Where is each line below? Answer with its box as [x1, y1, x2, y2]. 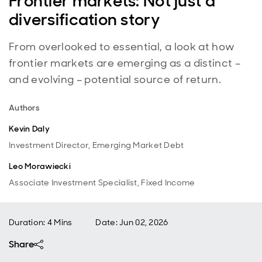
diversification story [9, 9, 160, 30]
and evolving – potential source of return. [9, 73, 222, 87]
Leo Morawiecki [9, 161, 71, 171]
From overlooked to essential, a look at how [9, 40, 235, 54]
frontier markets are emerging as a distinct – [9, 56, 241, 70]
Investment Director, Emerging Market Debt [9, 140, 184, 150]
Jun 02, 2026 [119, 217, 168, 227]
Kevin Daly [9, 123, 50, 134]
